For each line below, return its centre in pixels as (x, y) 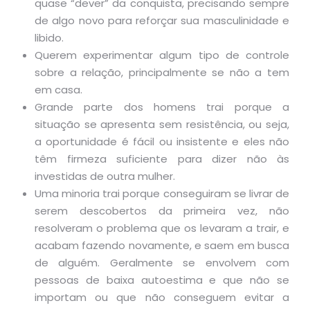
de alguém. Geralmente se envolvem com (162, 263)
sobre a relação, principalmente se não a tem (162, 72)
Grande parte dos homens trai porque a (162, 107)
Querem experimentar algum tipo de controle (162, 55)
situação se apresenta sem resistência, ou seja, (162, 124)
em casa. (58, 90)
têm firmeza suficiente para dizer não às (162, 159)
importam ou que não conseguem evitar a (162, 297)
